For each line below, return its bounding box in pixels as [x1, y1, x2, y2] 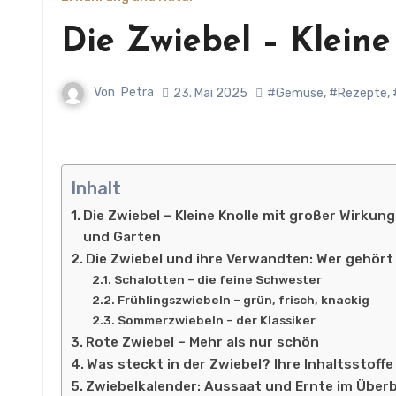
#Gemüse [267, 85, 324, 101]
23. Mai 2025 [173, 85, 247, 101]
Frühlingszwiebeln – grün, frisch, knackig [117, 293, 369, 307]
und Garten [83, 229, 162, 245]
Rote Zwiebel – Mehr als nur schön [86, 334, 320, 350]
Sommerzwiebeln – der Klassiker [117, 313, 316, 327]
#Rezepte [329, 85, 387, 101]
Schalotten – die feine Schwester [113, 272, 322, 286]
